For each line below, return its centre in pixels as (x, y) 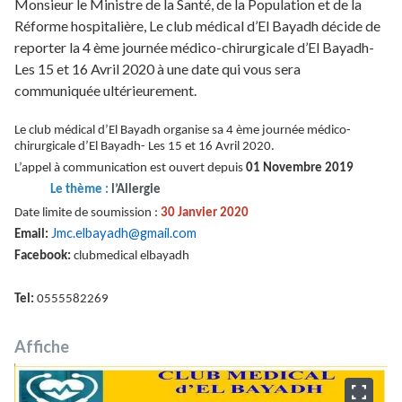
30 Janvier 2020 (205, 213)
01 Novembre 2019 (300, 168)
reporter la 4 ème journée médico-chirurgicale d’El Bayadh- (194, 47)
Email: (31, 235)
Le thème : (79, 190)
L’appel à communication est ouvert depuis (130, 168)
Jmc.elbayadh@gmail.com (124, 233)
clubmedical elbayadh (130, 256)
